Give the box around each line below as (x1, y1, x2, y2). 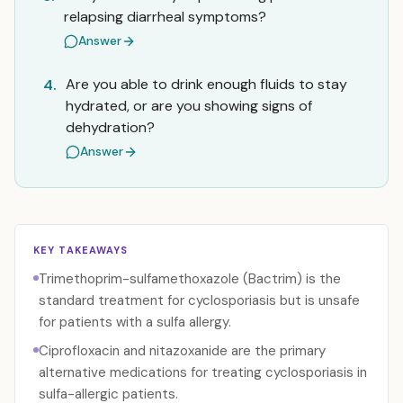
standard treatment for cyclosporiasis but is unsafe (39, 291, 360, 309)
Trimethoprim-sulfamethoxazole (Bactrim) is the (39, 270, 341, 288)
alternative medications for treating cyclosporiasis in (39, 363, 367, 381)
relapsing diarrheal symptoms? (64, 7, 266, 26)
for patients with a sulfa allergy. (39, 313, 231, 331)
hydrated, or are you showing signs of (66, 96, 312, 115)
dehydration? (66, 118, 155, 137)
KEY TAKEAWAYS (33, 244, 129, 256)
